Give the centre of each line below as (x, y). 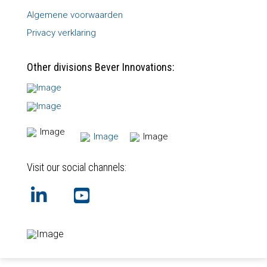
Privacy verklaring (61, 32)
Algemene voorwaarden (74, 15)
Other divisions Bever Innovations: (100, 67)
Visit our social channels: (76, 167)
